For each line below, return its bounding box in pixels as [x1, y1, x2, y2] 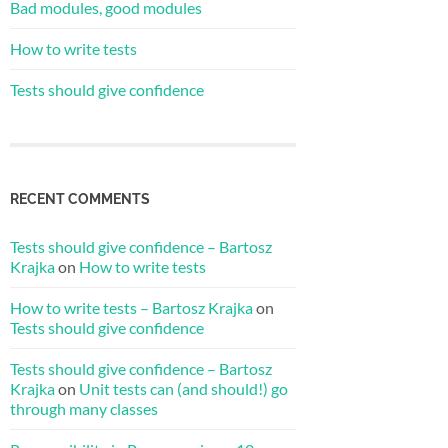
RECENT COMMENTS [10, 189, 150, 207]
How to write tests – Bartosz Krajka [10, 297, 253, 317]
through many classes [10, 398, 158, 418]
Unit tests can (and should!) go [79, 378, 288, 398]
